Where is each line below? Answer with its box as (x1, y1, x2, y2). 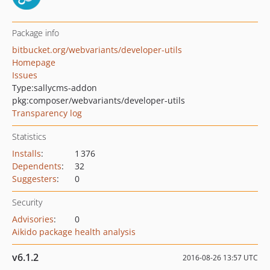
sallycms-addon (34, 82, 97, 93)
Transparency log (12, 107, 82, 119)
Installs (12, 148, 41, 159)
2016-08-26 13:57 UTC (183, 253, 258, 263)
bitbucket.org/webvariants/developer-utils (12, 44, 182, 55)
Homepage (12, 57, 55, 68)
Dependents (12, 160, 61, 172)
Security (12, 196, 42, 208)
